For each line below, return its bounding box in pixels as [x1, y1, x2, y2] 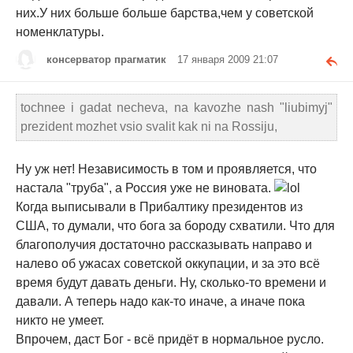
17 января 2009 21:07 [177, 54, 278, 66]
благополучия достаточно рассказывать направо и [16, 238, 312, 252]
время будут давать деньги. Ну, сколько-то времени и [16, 276, 326, 290]
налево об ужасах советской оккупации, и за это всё [16, 257, 320, 271]
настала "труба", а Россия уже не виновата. [16, 181, 274, 195]
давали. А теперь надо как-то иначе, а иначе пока [16, 295, 305, 309]
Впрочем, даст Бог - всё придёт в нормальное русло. [16, 333, 324, 347]
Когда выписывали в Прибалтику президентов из [16, 200, 303, 214]
